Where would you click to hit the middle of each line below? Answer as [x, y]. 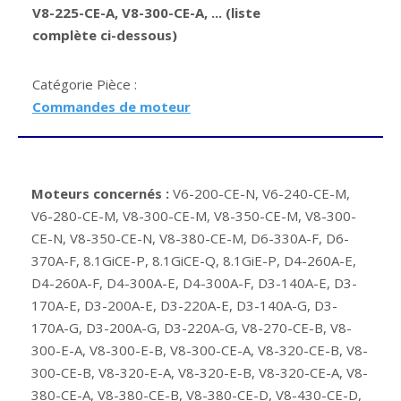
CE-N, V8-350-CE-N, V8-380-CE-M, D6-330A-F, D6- [190, 239]
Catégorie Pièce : [86, 85]
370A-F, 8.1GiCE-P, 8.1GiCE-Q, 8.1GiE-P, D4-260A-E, [194, 261]
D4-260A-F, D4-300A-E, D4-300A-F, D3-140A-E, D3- [194, 283]
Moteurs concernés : [100, 194]
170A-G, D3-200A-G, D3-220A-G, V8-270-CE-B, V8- [192, 328]
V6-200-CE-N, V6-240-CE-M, [260, 194]
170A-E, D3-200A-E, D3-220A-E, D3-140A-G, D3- [184, 306]
